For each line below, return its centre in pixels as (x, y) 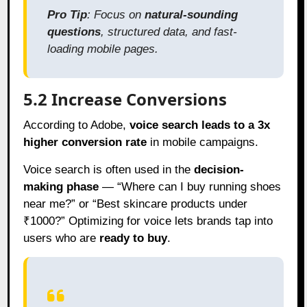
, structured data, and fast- (169, 32)
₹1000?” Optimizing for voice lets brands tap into (148, 221)
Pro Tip (67, 14)
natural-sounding (192, 14)
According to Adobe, (77, 125)
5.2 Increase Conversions (125, 99)
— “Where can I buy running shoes (190, 186)
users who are (62, 238)
